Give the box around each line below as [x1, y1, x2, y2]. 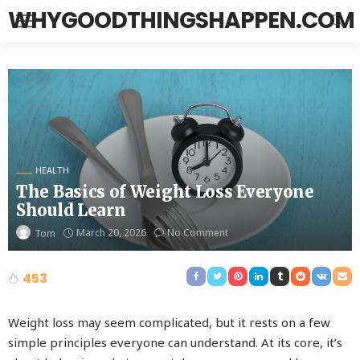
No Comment [167, 226, 228, 240]
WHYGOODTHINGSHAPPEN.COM [8, 5, 354, 36]
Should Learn [16, 200, 126, 220]
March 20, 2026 [76, 226, 146, 240]
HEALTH [35, 164, 69, 176]
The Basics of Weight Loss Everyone [16, 182, 314, 202]
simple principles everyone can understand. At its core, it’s [8, 333, 342, 350]
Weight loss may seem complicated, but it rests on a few [8, 313, 330, 330]
